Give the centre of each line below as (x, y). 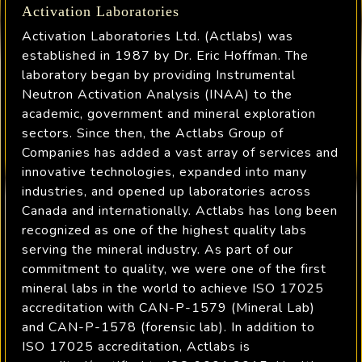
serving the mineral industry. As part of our (158, 250)
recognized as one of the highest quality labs (164, 230)
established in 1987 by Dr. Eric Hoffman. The (165, 56)
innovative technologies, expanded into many (164, 172)
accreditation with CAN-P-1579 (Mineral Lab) (168, 308)
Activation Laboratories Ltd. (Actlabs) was (158, 36)
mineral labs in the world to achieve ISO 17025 (173, 288)
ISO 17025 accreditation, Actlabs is (136, 347)
